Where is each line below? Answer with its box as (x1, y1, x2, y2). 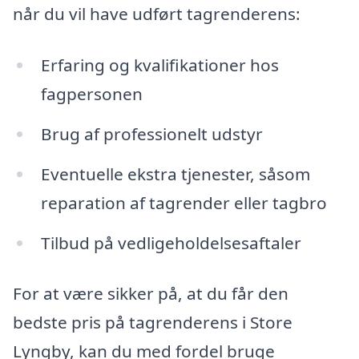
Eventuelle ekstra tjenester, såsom (40, 162, 310, 185)
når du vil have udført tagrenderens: (13, 2, 301, 26)
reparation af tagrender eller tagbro (40, 191, 327, 214)
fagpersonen (40, 83, 143, 106)
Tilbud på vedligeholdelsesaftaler (40, 231, 301, 254)
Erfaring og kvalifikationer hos (40, 54, 279, 77)
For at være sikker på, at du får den (13, 282, 288, 305)
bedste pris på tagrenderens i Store (13, 311, 292, 334)
